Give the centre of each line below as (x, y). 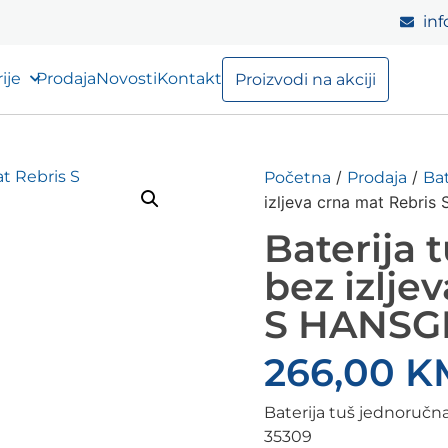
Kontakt (189, 78)
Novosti (126, 78)
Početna (297, 177)
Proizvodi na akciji (305, 79)
